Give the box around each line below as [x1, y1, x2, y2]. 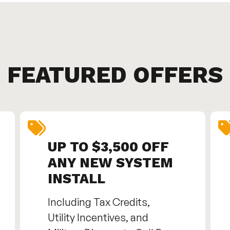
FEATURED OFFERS [7, 62, 223, 89]
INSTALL [47, 171, 105, 187]
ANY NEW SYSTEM [47, 155, 173, 171]
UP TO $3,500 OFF [47, 139, 169, 155]
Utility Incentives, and [47, 211, 148, 224]
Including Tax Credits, [47, 196, 150, 209]
